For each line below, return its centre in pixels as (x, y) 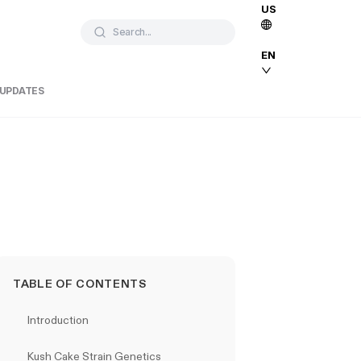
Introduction (58, 320)
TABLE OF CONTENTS (80, 284)
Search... (133, 32)
